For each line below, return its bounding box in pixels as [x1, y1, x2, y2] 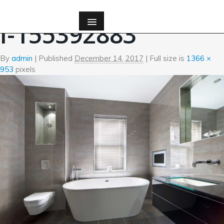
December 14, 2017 [74, 53, 143, 63]
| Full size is [143, 53, 186, 63]
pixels [13, 64, 35, 74]
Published [36, 53, 74, 63]
